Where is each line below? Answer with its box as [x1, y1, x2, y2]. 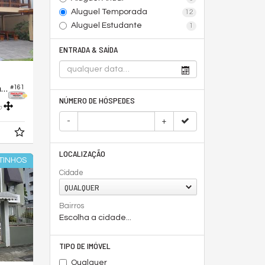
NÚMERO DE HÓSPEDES [59, 95, 135, 105]
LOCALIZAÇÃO [59, 148, 105, 159]
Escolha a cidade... [59, 214, 131, 222]
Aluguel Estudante [70, 21, 142, 30]
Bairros [59, 202, 84, 210]
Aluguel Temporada [70, 8, 147, 16]
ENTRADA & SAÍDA [59, 44, 118, 54]
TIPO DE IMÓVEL [59, 241, 111, 251]
